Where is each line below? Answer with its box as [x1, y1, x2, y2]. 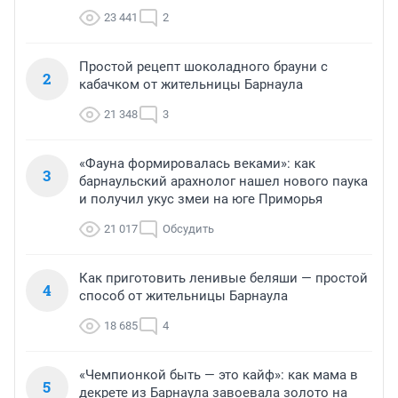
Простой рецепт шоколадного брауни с [79, 58, 328, 75]
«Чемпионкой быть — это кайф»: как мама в [79, 366, 358, 383]
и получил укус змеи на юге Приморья [79, 190, 322, 207]
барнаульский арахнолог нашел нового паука [79, 172, 368, 189]
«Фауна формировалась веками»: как [79, 155, 315, 171]
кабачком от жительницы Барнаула [79, 76, 303, 92]
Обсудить [163, 221, 214, 235]
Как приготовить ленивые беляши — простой [79, 269, 368, 286]
